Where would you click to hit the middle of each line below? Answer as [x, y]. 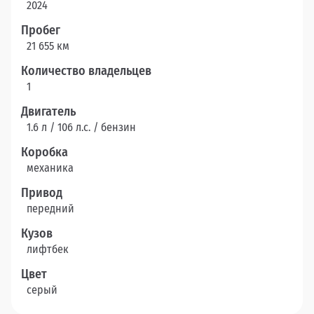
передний [50, 209]
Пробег [41, 30]
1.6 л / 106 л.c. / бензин [81, 128]
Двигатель [48, 112]
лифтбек [48, 250]
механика [50, 168]
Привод [42, 193]
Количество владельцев [86, 71]
